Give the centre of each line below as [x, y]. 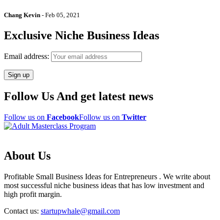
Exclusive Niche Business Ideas [82, 35]
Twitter [134, 117]
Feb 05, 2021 [63, 15]
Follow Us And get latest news [79, 96]
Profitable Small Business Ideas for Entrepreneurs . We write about [107, 177]
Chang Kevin [22, 15]
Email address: [27, 56]
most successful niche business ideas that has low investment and [104, 186]
